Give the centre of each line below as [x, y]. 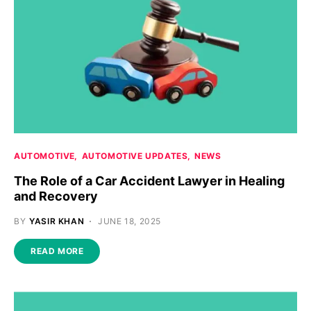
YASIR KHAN [57, 221]
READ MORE [57, 251]
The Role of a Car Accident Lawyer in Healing [149, 181]
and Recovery [56, 196]
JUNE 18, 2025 [130, 221]
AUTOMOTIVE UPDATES [135, 156]
